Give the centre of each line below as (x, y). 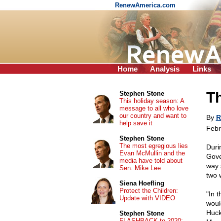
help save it (136, 123)
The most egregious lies (153, 146)
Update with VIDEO (147, 198)
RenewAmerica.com (146, 5)
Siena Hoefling (142, 183)
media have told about (151, 161)
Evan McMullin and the (152, 153)
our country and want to (153, 116)
